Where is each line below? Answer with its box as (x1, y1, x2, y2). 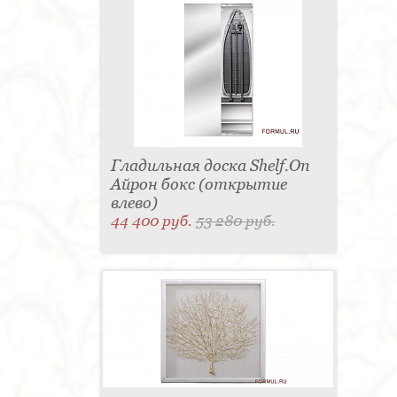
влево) (110, 193, 158, 213)
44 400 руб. (110, 212, 196, 230)
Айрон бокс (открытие (110, 175, 287, 194)
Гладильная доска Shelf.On (110, 156, 310, 175)
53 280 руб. (195, 212, 276, 230)
